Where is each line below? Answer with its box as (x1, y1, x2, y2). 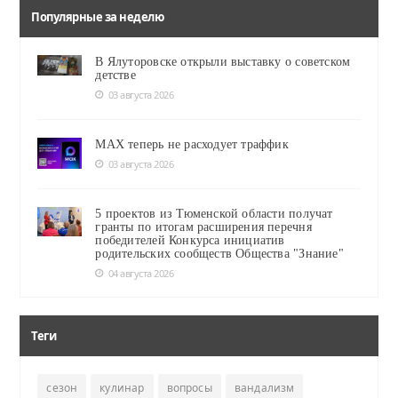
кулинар (99, 379, 145, 395)
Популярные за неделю (31, 8, 164, 25)
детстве (95, 68, 136, 82)
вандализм (234, 379, 295, 395)
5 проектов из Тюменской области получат (95, 206, 333, 220)
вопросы (166, 379, 212, 395)
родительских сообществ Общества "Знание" (95, 246, 344, 260)
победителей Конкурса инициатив (95, 233, 285, 247)
